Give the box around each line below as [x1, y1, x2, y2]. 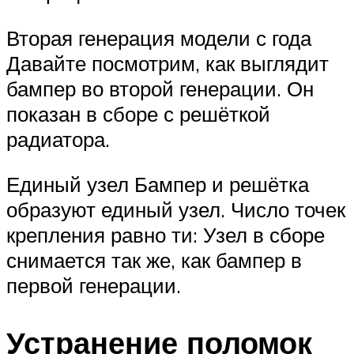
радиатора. [6, 126, 110, 152]
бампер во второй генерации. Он [6, 75, 314, 101]
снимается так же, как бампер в [6, 247, 302, 273]
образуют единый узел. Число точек [6, 197, 345, 223]
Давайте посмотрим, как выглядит [6, 50, 329, 76]
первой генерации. [6, 273, 181, 299]
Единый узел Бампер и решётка [6, 171, 309, 198]
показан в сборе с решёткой [6, 100, 270, 126]
